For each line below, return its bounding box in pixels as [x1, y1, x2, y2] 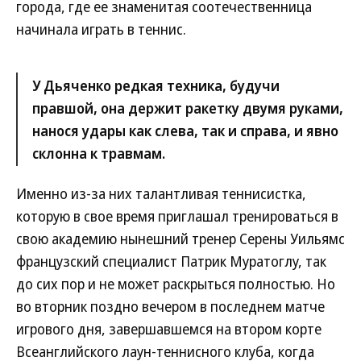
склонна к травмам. [32, 143, 165, 163]
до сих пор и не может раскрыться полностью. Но [16, 274, 335, 293]
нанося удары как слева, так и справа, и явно [32, 121, 338, 140]
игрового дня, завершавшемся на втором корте [16, 319, 322, 338]
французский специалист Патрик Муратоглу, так [16, 251, 326, 271]
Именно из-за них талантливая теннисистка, [16, 184, 306, 203]
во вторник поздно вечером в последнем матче [16, 297, 325, 316]
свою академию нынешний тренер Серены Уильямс [16, 229, 345, 248]
